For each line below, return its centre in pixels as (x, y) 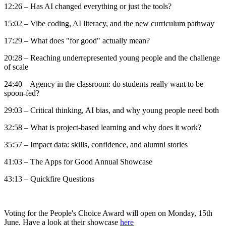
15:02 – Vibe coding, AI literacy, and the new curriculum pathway (109, 23)
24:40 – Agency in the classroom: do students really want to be (104, 84)
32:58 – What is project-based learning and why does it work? (103, 127)
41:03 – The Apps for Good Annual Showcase (78, 161)
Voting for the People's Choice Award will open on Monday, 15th (108, 213)
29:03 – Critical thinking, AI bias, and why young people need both (111, 110)
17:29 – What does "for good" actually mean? (77, 40)
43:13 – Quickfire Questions (49, 179)
